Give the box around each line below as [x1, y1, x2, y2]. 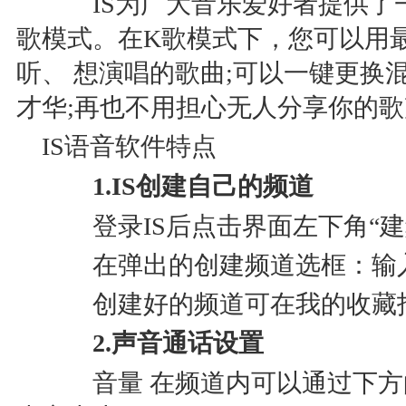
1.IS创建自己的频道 [42, 172, 314, 200]
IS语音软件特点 [42, 132, 217, 160]
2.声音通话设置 [42, 329, 264, 357]
